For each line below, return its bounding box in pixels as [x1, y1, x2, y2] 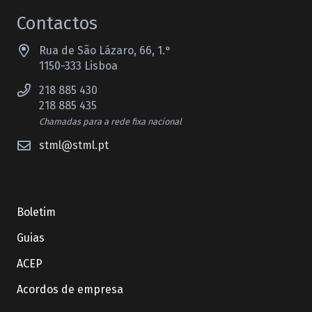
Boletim [17, 205, 56, 219]
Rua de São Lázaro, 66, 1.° [39, 43, 171, 57]
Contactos [17, 13, 98, 35]
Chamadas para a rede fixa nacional [39, 116, 182, 127]
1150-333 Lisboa [39, 58, 118, 72]
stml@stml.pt [39, 139, 109, 153]
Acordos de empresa [17, 283, 123, 297]
